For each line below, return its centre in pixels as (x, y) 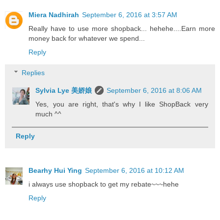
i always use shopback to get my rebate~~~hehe (104, 184)
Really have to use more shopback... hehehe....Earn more (122, 29)
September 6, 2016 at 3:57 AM (130, 15)
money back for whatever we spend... (87, 39)
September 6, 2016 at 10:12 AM (135, 171)
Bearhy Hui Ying (55, 171)
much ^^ (49, 114)
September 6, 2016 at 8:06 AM (154, 90)
